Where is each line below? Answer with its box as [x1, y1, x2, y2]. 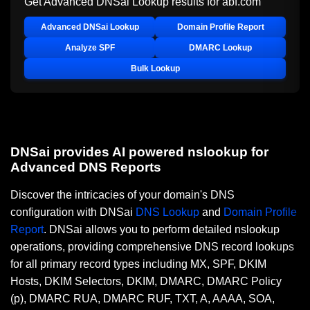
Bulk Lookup [130, 63, 180, 73]
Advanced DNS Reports [10, 159, 161, 174]
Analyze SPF [64, 42, 115, 53]
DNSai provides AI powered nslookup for [10, 144, 268, 159]
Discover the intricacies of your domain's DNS [10, 188, 235, 201]
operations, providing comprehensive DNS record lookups [10, 240, 294, 253]
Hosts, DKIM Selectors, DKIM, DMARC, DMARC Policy [10, 275, 282, 287]
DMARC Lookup [189, 42, 252, 53]
